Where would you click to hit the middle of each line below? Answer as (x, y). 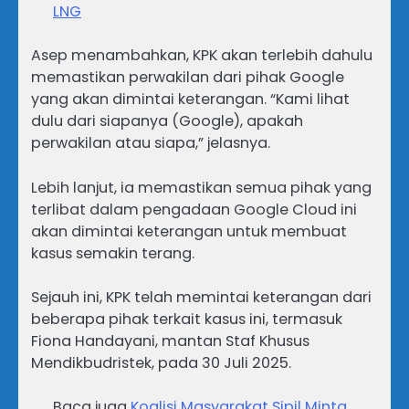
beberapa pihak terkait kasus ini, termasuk (187, 319)
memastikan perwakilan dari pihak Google (188, 78)
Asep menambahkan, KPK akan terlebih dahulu (202, 56)
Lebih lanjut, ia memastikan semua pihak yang (201, 187)
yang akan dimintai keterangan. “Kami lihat (190, 100)
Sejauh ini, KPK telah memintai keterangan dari (201, 297)
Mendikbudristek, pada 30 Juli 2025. (161, 362)
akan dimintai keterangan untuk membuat (189, 231)
